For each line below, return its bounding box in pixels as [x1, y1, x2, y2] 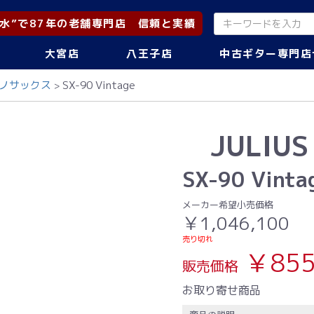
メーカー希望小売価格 [182, 198, 273, 212]
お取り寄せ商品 [182, 282, 261, 299]
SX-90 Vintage [62, 78, 135, 93]
